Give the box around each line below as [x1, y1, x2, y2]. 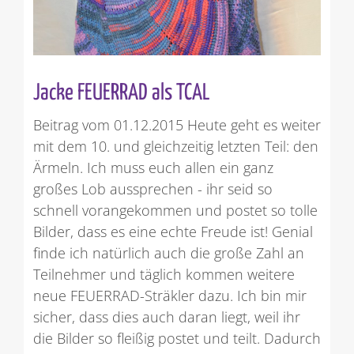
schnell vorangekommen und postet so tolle [32, 200, 318, 220]
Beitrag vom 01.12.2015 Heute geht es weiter [32, 115, 321, 134]
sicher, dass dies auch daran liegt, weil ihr [32, 307, 300, 326]
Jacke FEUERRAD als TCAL [32, 82, 209, 105]
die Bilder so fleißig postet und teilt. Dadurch [32, 328, 321, 348]
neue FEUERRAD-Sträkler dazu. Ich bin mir [32, 285, 307, 305]
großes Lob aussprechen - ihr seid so [32, 179, 273, 198]
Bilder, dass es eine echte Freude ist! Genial [32, 221, 313, 241]
